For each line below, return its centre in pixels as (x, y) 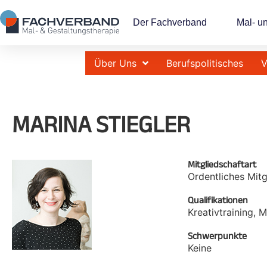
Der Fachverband (170, 22)
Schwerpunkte (217, 236)
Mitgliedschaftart (222, 164)
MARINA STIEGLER (101, 124)
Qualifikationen (218, 200)
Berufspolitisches (205, 63)
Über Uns (115, 63)
